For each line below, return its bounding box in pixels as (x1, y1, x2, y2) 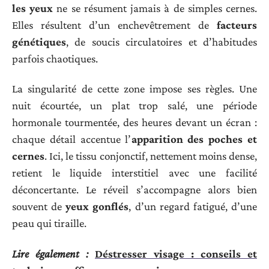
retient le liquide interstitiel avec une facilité (12, 166, 257, 180)
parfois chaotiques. (12, 52, 98, 65)
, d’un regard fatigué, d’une (128, 200, 258, 213)
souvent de (12, 200, 66, 213)
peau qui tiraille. (12, 217, 86, 230)
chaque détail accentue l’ (12, 133, 131, 146)
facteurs (217, 18, 257, 31)
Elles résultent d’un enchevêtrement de (12, 18, 217, 31)
